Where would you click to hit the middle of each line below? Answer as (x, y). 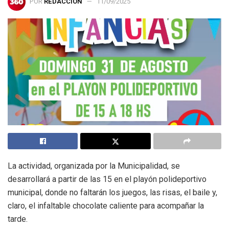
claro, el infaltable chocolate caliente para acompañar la (106, 206)
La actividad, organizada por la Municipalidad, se (94, 166)
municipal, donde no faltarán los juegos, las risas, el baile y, (112, 193)
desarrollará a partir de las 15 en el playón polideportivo (107, 179)
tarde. (18, 219)
